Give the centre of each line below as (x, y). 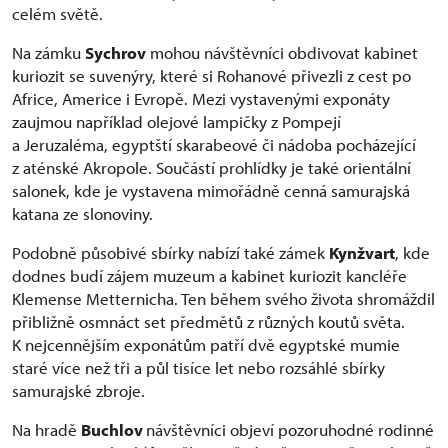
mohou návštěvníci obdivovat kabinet (282, 52)
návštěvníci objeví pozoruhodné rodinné (290, 429)
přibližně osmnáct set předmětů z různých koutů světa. (208, 321)
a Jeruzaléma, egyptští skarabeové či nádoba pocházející (214, 144)
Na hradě (46, 429)
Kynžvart (362, 252)
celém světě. (57, 13)
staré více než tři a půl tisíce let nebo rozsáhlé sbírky (198, 367)
